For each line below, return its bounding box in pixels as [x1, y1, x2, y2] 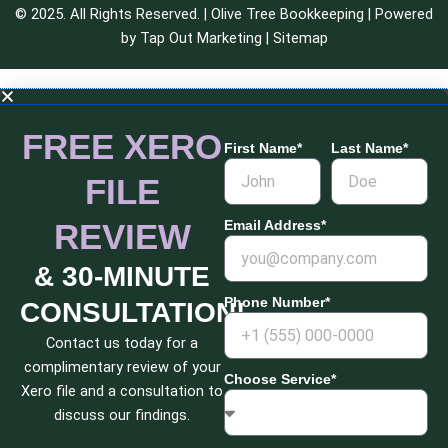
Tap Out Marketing [139, 29, 262, 48]
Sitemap [272, 29, 328, 48]
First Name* [224, 139, 302, 156]
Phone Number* [224, 293, 330, 310]
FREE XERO [22, 126, 222, 166]
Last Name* [331, 139, 408, 156]
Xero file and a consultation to [21, 381, 223, 400]
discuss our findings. [54, 405, 190, 424]
